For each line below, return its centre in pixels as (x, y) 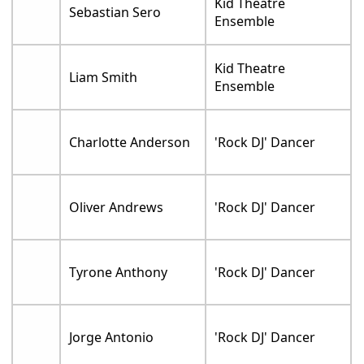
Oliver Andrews (117, 207)
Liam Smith (104, 77)
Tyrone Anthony (119, 272)
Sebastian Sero (115, 12)
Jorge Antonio (112, 337)
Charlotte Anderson (130, 142)
